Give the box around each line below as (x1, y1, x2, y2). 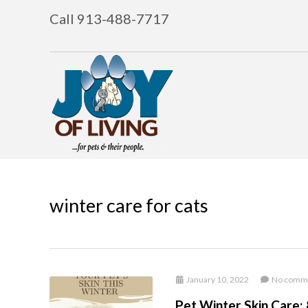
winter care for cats (49, 194, 208, 217)
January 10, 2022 (184, 274, 249, 285)
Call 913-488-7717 (49, 10, 169, 27)
